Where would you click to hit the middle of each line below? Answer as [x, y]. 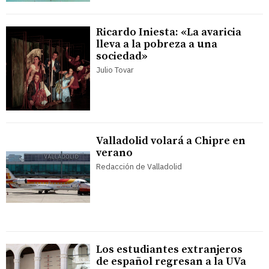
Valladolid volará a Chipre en [171, 141]
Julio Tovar [115, 70]
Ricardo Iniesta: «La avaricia [169, 32]
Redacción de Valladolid [139, 167]
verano [114, 153]
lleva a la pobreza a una [157, 44]
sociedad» [122, 56]
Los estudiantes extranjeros [169, 250]
